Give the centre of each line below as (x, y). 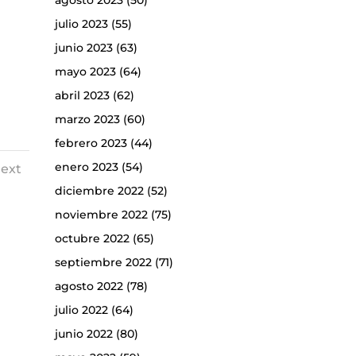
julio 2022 (81, 310)
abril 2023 (82, 96)
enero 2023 (86, 167)
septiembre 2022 (103, 263)
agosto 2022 (89, 286)
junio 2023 (83, 48)
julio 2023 (81, 24)
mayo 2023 (85, 72)
